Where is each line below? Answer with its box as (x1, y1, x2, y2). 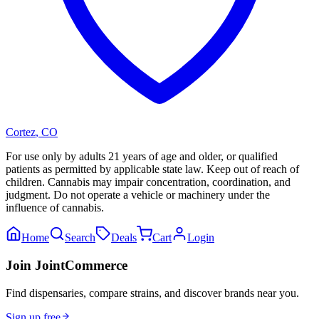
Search (65, 231, 95, 244)
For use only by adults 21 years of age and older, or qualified (6, 150, 278, 163)
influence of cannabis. (6, 202, 104, 214)
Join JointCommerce (6, 257, 127, 273)
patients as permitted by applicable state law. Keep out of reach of (6, 163, 299, 176)
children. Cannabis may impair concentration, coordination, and (6, 176, 291, 189)
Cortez (6, 126, 36, 139)
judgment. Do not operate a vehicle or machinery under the (6, 189, 270, 202)
